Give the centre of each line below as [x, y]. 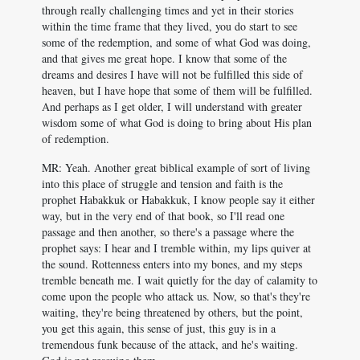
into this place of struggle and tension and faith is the [162, 184]
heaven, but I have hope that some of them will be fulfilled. [177, 90]
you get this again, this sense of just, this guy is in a [159, 328]
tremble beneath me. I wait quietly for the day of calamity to [180, 280]
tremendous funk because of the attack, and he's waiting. [170, 344]
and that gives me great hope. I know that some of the [164, 58]
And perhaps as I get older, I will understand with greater [172, 106]
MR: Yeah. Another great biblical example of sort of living [176, 168]
